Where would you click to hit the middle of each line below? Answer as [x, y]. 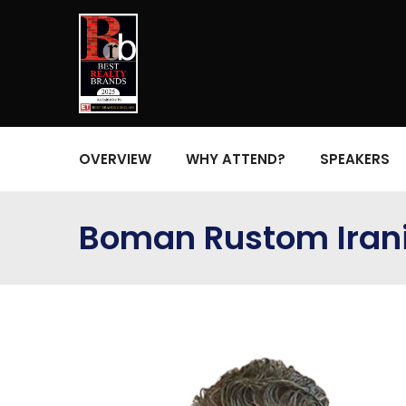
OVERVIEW [115, 159]
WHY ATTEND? [236, 159]
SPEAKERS [355, 159]
